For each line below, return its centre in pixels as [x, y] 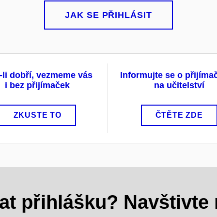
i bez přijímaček [38, 85]
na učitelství [179, 85]
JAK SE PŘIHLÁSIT [108, 15]
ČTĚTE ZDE [179, 115]
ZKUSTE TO [37, 115]
